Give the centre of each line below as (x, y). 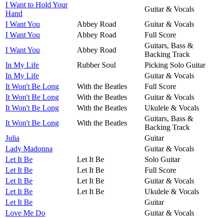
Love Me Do (25, 213)
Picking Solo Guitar (175, 65)
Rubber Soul (96, 65)
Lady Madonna (29, 148)
